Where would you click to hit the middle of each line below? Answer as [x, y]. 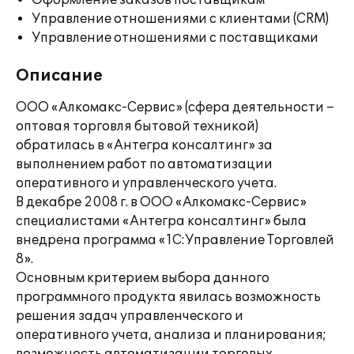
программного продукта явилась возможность [168, 297]
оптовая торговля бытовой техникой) [137, 126]
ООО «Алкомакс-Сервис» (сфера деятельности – [175, 107]
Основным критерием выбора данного [143, 278]
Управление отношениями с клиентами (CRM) [180, 19]
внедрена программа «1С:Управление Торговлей [175, 240]
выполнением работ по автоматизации [144, 164]
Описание [59, 76]
